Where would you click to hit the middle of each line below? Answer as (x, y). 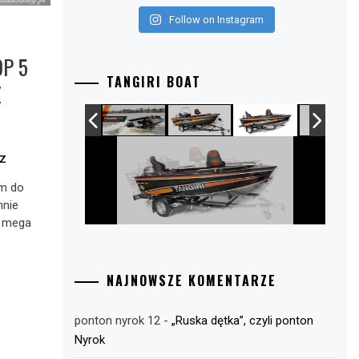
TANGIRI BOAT (154, 81)
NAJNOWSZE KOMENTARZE (192, 280)
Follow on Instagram (216, 20)
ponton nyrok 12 (118, 321)
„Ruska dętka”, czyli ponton (243, 321)
